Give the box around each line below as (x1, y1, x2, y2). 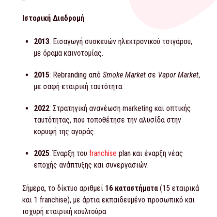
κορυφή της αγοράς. (34, 126, 95, 136)
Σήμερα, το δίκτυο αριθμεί (22, 183, 105, 193)
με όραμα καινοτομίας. (34, 48, 103, 58)
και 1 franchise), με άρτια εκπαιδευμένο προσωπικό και (22, 195, 195, 204)
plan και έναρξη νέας (117, 148, 183, 158)
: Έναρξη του (49, 148, 89, 158)
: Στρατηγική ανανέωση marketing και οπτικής (49, 103, 191, 113)
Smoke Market (103, 70, 146, 80)
